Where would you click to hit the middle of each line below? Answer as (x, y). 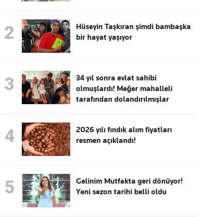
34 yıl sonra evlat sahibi (116, 78)
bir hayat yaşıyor (104, 38)
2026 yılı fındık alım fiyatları (124, 130)
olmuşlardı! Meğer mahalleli (124, 89)
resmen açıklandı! (106, 141)
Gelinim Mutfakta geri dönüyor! (130, 181)
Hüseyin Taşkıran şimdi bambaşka (134, 27)
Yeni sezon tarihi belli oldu (122, 192)
